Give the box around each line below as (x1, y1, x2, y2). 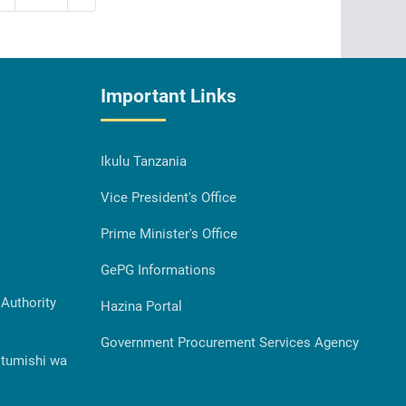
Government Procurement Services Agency (100, 333, 359, 351)
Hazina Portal (100, 297, 182, 314)
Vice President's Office (100, 188, 237, 206)
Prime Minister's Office (100, 225, 237, 242)
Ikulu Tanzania (100, 152, 187, 169)
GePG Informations (100, 261, 216, 278)
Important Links (100, 84, 237, 107)
